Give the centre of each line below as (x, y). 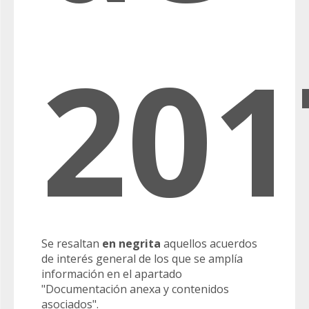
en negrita (131, 244)
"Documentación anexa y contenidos (135, 289)
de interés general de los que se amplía (142, 259)
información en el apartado (112, 274)
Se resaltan (72, 244)
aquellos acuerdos (209, 244)
